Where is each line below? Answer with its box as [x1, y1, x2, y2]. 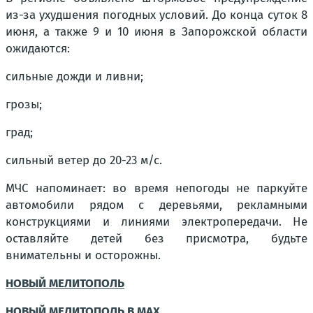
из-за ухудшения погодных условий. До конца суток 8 [6, 7, 307, 22]
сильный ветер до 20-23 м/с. [6, 152, 162, 168]
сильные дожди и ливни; [6, 68, 143, 84]
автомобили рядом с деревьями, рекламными [6, 197, 307, 212]
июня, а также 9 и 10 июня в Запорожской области [6, 24, 307, 39]
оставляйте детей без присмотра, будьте [6, 231, 307, 246]
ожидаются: [6, 41, 70, 56]
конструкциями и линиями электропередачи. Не [6, 214, 307, 229]
